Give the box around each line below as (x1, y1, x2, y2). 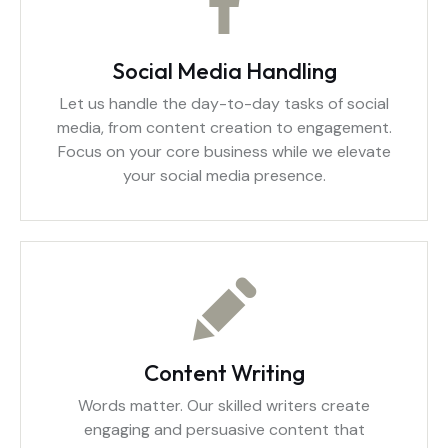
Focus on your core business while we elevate (57, 141, 391, 162)
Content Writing (143, 359, 305, 387)
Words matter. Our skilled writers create (78, 395, 370, 416)
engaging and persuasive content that (83, 419, 365, 440)
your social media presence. (122, 165, 326, 186)
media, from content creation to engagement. (56, 117, 392, 138)
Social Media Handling (111, 57, 337, 85)
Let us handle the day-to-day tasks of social (59, 93, 389, 114)
